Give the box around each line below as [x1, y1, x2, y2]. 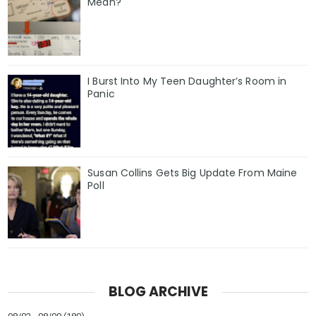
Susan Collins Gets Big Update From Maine [87, 165, 298, 180]
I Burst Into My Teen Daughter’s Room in [87, 73, 287, 88]
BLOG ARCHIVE [108, 282, 208, 302]
